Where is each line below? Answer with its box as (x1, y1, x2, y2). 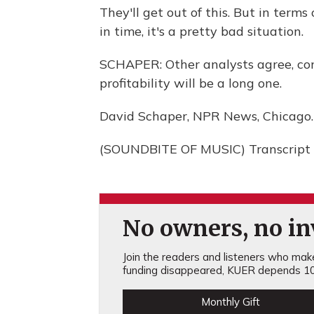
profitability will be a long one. (100, 75, 282, 91)
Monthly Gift (200, 295, 260, 308)
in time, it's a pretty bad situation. (100, 23, 303, 39)
